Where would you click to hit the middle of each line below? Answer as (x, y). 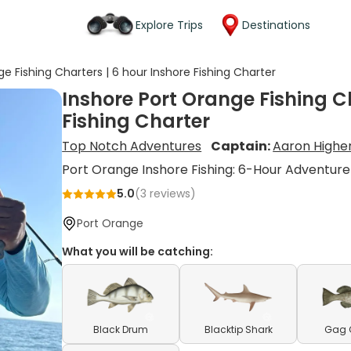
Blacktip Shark (238, 329)
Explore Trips (169, 25)
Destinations (276, 25)
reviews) (172, 194)
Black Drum (121, 329)
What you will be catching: (138, 251)
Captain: (242, 146)
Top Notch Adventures (132, 146)
